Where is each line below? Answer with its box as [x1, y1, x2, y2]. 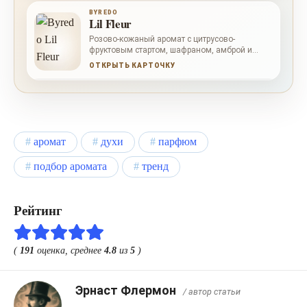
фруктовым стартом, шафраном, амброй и [89, 45, 252, 56]
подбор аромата [34, 160, 107, 173]
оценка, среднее [34, 245, 104, 256]
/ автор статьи [183, 286, 241, 297]
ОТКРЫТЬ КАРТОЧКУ [89, 62, 175, 70]
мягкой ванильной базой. [89, 56, 189, 66]
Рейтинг [14, 203, 62, 218]
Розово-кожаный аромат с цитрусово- [89, 34, 235, 45]
